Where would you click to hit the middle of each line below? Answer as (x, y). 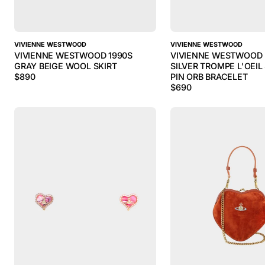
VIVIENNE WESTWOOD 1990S (74, 55)
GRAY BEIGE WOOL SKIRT (66, 66)
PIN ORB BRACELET (209, 77)
